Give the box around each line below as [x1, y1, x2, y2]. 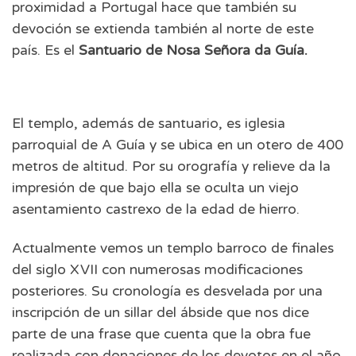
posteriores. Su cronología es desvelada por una [12, 282, 323, 300]
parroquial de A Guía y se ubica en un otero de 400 [12, 137, 343, 154]
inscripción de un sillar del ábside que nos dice [12, 304, 309, 321]
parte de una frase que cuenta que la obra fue [12, 325, 311, 342]
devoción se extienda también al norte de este [12, 21, 314, 38]
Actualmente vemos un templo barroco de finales [12, 239, 334, 257]
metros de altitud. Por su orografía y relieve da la [12, 158, 331, 176]
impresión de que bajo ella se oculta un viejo [12, 180, 299, 197]
